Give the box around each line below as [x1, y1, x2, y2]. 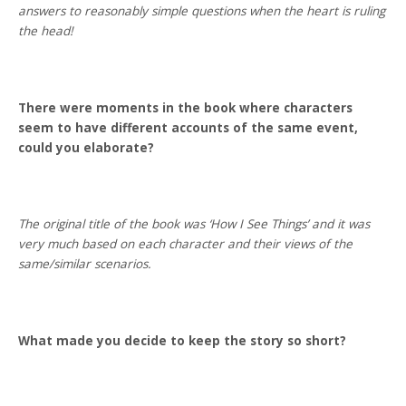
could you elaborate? [18, 139, 155, 156]
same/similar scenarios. [18, 256, 152, 273]
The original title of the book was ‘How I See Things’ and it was [18, 216, 371, 233]
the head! [18, 23, 74, 40]
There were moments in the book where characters [18, 99, 353, 116]
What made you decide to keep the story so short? [18, 332, 347, 349]
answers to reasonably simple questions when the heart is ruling [18, 3, 386, 20]
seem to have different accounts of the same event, [18, 119, 359, 136]
